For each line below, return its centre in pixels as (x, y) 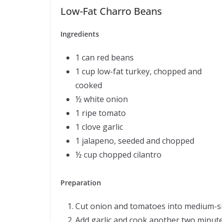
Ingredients (80, 34)
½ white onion (102, 99)
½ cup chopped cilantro (118, 154)
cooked (89, 85)
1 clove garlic (99, 127)
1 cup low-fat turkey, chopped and (139, 71)
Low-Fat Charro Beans (111, 11)
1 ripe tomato (101, 113)
